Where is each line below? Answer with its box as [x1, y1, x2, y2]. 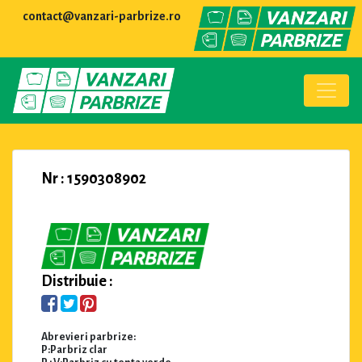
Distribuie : [41, 272, 113, 289]
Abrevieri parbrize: [41, 330, 136, 343]
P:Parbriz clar [41, 343, 107, 356]
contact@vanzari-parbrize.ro [23, 10, 181, 23]
